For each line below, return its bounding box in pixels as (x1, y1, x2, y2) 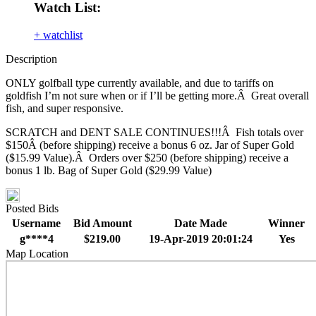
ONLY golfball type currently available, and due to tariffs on (6, 77, 274, 90)
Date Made (174, 217, 227, 230)
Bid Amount (73, 217, 132, 230)
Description (6, 53, 57, 66)
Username (12, 217, 61, 230)
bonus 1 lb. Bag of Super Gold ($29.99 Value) (6, 164, 212, 177)
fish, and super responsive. (6, 102, 123, 115)
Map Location (6, 248, 68, 260)
